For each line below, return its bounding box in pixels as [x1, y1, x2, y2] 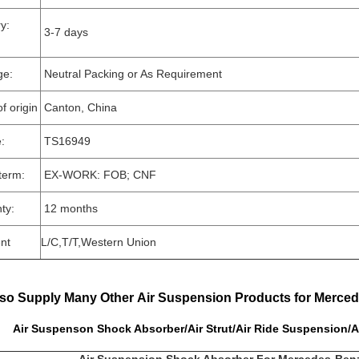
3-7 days [41, 26, 111, 38]
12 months [41, 202, 98, 215]
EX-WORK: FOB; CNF [41, 168, 156, 181]
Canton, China [41, 101, 117, 114]
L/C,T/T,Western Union [41, 236, 156, 248]
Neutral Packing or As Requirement [41, 67, 222, 80]
